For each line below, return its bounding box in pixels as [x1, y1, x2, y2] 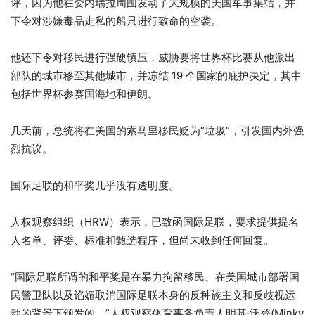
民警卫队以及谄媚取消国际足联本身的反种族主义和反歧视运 [11, 288, 295, 302]
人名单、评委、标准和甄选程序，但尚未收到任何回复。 [11, 233, 274, 247]
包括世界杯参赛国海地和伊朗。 [11, 87, 158, 101]
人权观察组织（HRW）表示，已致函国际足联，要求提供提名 [11, 215, 299, 229]
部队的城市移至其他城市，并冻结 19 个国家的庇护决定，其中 [11, 69, 302, 83]
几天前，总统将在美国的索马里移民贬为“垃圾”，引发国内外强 [11, 124, 304, 138]
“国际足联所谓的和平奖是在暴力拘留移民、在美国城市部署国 [11, 270, 300, 284]
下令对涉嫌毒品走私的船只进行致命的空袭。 [11, 14, 221, 28]
